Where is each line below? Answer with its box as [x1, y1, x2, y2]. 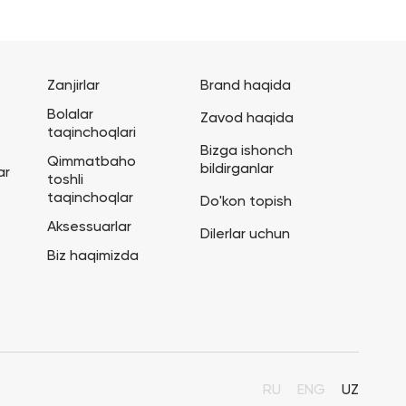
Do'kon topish [200, 195, 293, 209]
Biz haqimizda [47, 249, 140, 264]
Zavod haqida [200, 111, 295, 126]
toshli [47, 173, 84, 188]
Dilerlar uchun [200, 227, 291, 242]
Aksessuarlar [47, 220, 132, 235]
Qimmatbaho [47, 155, 137, 169]
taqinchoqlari [47, 126, 137, 140]
